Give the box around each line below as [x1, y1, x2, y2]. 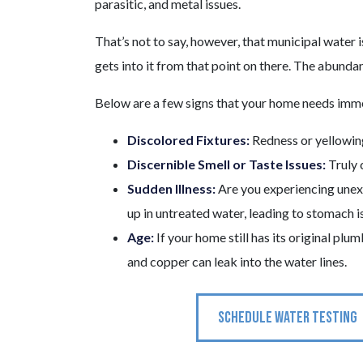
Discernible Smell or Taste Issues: [127, 156, 328, 173]
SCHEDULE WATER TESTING [217, 308, 357, 328]
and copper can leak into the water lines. [127, 254, 347, 270]
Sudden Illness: [127, 181, 218, 197]
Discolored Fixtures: [127, 132, 252, 148]
